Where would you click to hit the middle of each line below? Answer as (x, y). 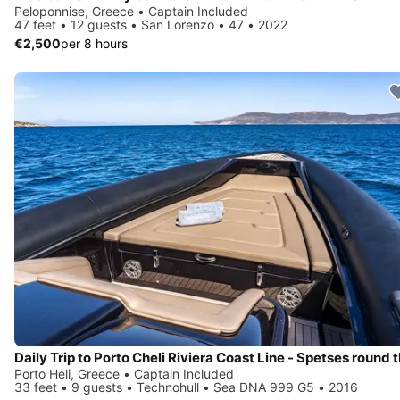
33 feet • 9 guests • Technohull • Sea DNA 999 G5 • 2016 (186, 387)
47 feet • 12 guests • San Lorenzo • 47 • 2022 (151, 24)
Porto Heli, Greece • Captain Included (124, 374)
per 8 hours (94, 43)
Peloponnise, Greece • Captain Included (131, 11)
